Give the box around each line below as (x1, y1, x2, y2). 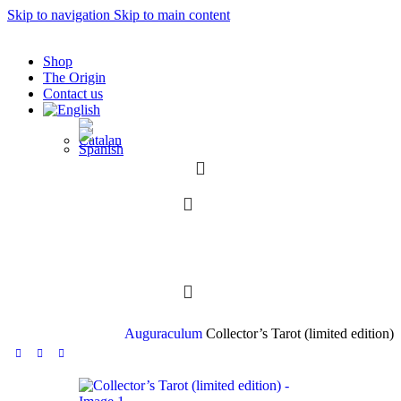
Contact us (43, 86, 103, 101)
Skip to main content (114, 7, 230, 22)
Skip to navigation (7, 7, 114, 22)
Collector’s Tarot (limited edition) (206, 326, 394, 341)
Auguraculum (124, 326, 206, 341)
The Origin (43, 70, 106, 85)
